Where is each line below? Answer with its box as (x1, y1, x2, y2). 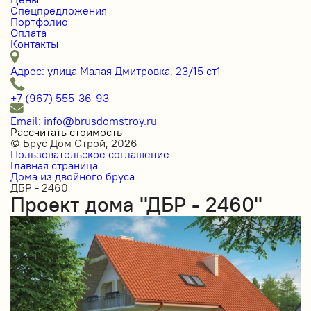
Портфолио (10, 15, 68, 28)
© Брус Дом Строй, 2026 (10, 136, 137, 150)
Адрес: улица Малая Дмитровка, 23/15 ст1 (10, 64, 221, 78)
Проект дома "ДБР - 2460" (10, 191, 262, 217)
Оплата (10, 26, 47, 40)
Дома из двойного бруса (10, 169, 135, 183)
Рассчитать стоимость (10, 125, 122, 139)
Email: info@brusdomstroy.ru (10, 114, 157, 128)
